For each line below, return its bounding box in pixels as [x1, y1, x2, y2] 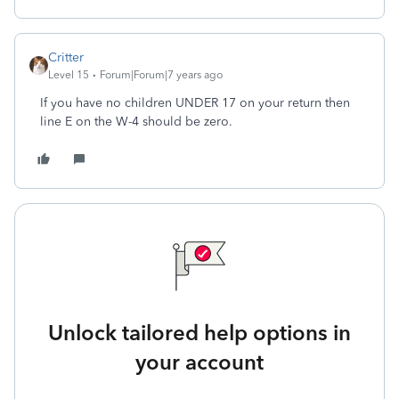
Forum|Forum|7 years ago [100, 69, 223, 81]
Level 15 [48, 69, 89, 81]
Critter [48, 50, 84, 65]
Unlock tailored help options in [48, 320, 351, 346]
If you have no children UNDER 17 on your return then [40, 95, 350, 110]
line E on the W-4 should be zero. [40, 114, 232, 129]
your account [135, 349, 264, 375]
